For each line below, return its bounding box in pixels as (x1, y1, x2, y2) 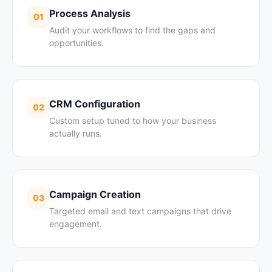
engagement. (49, 218, 102, 229)
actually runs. (49, 127, 102, 138)
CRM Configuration (49, 97, 140, 110)
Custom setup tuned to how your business (49, 115, 216, 126)
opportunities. (49, 37, 104, 48)
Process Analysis (49, 7, 131, 19)
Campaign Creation (49, 188, 141, 200)
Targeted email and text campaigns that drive (49, 205, 231, 216)
